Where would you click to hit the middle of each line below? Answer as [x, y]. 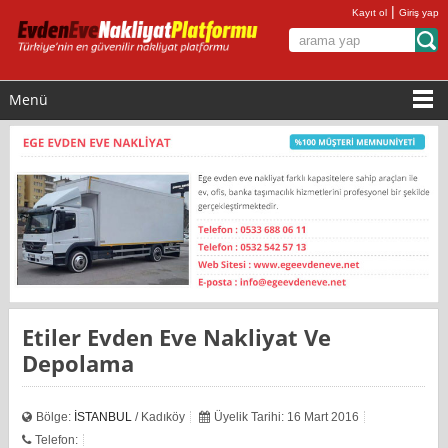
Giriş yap [419, 12]
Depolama [78, 362]
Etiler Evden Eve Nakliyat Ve [28, 336]
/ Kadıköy [159, 416]
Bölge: [55, 416]
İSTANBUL [103, 416]
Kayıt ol [370, 12]
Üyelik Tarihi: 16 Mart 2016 [287, 416]
